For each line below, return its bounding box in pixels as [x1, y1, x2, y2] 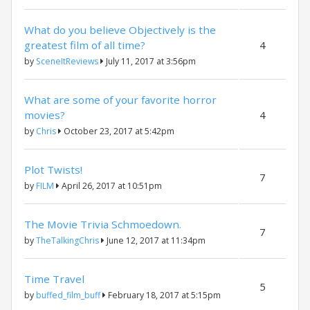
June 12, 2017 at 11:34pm [104, 235, 206, 246]
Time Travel [24, 272, 84, 286]
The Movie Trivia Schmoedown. [24, 217, 181, 231]
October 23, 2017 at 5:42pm [62, 125, 174, 137]
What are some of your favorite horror [24, 93, 217, 107]
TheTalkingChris [36, 235, 99, 246]
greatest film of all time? [24, 38, 145, 52]
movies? [24, 108, 65, 122]
